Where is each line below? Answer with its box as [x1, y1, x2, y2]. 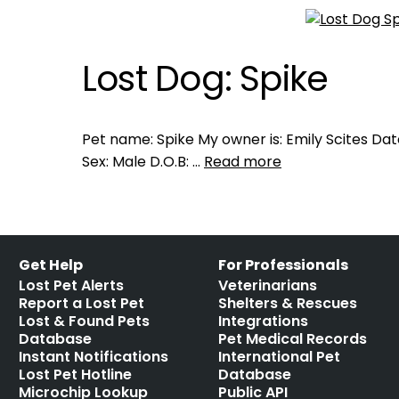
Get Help [19, 255, 84, 275]
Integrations [218, 311, 309, 331]
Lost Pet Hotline [19, 364, 133, 385]
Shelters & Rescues [218, 293, 358, 313]
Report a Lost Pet [19, 293, 145, 313]
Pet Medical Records [218, 329, 368, 349]
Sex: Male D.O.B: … [82, 151, 204, 172]
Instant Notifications [19, 346, 169, 367]
